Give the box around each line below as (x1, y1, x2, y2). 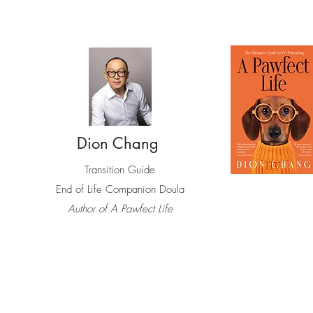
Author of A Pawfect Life (67, 202, 173, 216)
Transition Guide (85, 163, 155, 177)
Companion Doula (105, 182, 184, 196)
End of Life (55, 182, 105, 196)
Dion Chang (77, 133, 159, 153)
